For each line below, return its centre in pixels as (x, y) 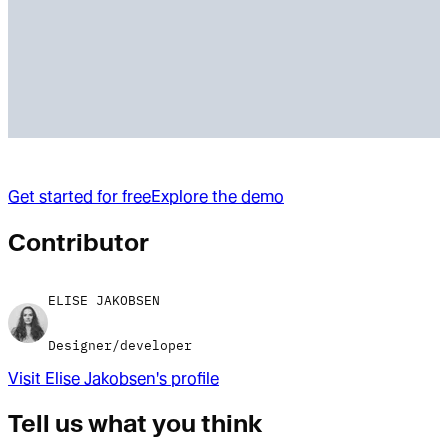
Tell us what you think (135, 424)
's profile (187, 378)
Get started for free (79, 196)
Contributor (78, 242)
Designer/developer (120, 345)
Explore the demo (217, 196)
